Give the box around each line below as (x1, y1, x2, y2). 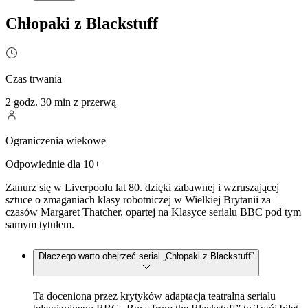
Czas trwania (5, 72, 62, 85)
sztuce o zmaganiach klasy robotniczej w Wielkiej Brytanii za (5, 193, 271, 206)
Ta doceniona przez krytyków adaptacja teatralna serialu (33, 289, 276, 302)
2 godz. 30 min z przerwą (5, 96, 116, 108)
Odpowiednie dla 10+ (5, 157, 100, 170)
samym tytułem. (5, 218, 74, 230)
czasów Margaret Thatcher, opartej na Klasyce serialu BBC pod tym (5, 206, 301, 218)
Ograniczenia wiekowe (5, 134, 106, 146)
